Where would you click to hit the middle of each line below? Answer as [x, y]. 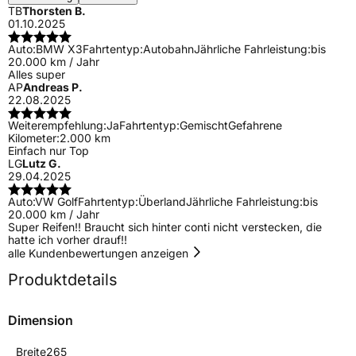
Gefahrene [255, 125]
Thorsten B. [54, 10]
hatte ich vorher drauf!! [68, 239]
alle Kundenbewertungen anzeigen [100, 253]
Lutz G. [42, 163]
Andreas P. [53, 87]
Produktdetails [63, 279]
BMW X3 [59, 48]
